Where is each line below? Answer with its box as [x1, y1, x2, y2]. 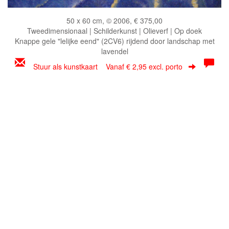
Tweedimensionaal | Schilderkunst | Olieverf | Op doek [27, 25, 202, 36]
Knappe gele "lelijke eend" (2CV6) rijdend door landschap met [14, 35, 215, 46]
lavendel [101, 45, 128, 56]
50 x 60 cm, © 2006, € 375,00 [66, 15, 163, 26]
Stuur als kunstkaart [33, 61, 106, 72]
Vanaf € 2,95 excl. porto [106, 61, 182, 72]
